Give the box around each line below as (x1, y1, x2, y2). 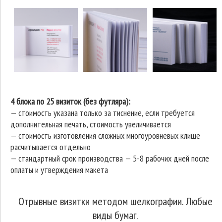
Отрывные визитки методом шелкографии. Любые (18, 194, 213, 208)
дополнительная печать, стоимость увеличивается (10, 118, 171, 130)
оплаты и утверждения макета (10, 164, 108, 175)
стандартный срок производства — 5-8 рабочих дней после (18, 153, 209, 164)
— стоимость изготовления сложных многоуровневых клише (10, 130, 200, 141)
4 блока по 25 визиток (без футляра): (10, 96, 130, 107)
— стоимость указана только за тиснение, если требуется (10, 107, 195, 118)
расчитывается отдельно (10, 141, 91, 153)
